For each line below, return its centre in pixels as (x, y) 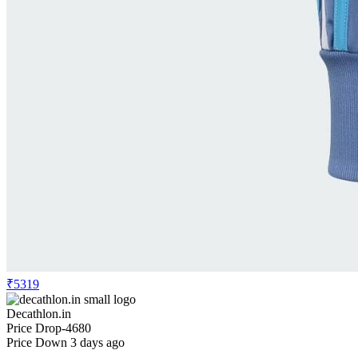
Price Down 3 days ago (66, 343)
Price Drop (34, 328)
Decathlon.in (39, 314)
